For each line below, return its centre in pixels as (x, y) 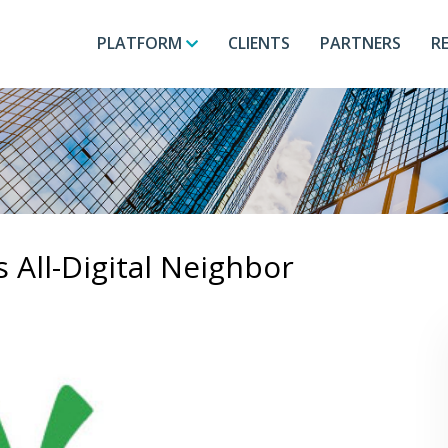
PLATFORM (141, 42)
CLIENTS (259, 42)
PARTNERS (360, 42)
